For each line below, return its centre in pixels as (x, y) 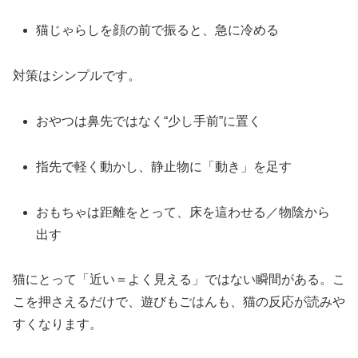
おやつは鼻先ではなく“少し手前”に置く (149, 121)
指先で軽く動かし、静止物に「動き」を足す (164, 166)
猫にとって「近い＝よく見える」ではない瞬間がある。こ (179, 280)
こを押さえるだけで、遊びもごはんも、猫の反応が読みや (179, 302)
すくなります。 (58, 324)
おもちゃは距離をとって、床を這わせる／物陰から (183, 212)
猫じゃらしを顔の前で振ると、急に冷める (158, 30)
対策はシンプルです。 (77, 76)
